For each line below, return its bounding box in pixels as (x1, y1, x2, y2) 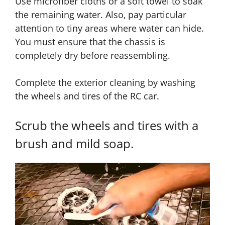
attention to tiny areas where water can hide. (15, 22, 204, 35)
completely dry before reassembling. (15, 49, 170, 62)
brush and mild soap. (15, 135, 134, 152)
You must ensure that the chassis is (15, 36, 165, 48)
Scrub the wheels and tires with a (15, 117, 198, 134)
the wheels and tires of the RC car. (15, 90, 159, 102)
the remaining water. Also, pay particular (15, 9, 186, 21)
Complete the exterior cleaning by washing (15, 76, 195, 89)
